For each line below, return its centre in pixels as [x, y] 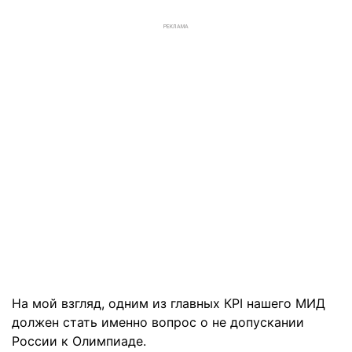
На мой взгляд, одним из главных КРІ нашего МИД [169, 303]
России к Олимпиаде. [79, 341]
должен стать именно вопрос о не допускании [158, 322]
